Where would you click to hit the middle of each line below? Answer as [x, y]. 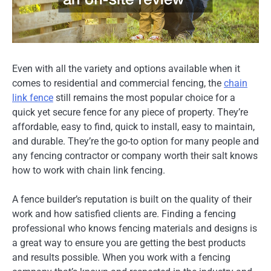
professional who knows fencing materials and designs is [135, 229]
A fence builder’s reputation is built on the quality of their [132, 200]
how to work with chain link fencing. [89, 171]
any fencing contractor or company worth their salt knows [135, 156]
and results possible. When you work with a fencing [121, 258]
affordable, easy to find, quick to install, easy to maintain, [133, 127]
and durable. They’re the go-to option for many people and [135, 142]
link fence [33, 98]
